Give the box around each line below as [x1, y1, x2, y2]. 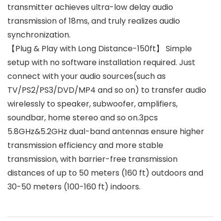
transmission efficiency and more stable [7, 140, 163, 151]
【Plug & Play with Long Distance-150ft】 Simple [7, 43, 192, 55]
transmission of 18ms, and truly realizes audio [7, 15, 180, 27]
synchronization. [7, 29, 71, 41]
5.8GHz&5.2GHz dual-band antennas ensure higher [7, 126, 204, 138]
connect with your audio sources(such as [7, 71, 166, 82]
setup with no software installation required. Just [7, 57, 195, 69]
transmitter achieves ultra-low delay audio [7, 1, 173, 13]
